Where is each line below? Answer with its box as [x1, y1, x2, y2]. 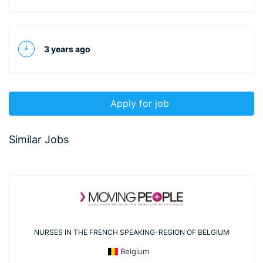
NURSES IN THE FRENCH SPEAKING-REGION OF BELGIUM [33, 227, 230, 237]
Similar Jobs [9, 133, 69, 146]
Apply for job [110, 97, 169, 110]
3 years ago [44, 44, 90, 55]
